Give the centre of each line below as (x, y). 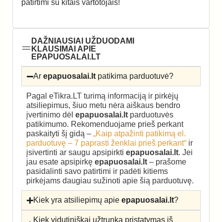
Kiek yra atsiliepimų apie (78, 200)
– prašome (167, 162)
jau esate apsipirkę (60, 162)
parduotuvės (151, 115)
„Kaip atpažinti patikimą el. (139, 134)
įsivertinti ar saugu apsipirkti (76, 153)
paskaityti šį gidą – (60, 134)
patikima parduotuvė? (135, 76)
